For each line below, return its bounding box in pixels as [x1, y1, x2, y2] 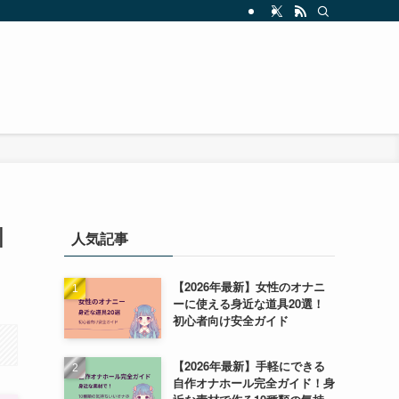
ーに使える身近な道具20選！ [172, 295, 324, 312]
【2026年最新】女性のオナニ [172, 278, 325, 295]
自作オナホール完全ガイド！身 [172, 373, 335, 391]
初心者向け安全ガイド [172, 312, 289, 329]
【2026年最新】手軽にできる [172, 356, 325, 374]
